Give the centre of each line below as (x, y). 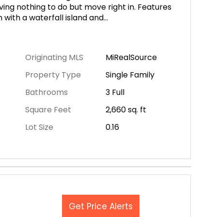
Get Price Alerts (101, 206)
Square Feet (48, 110)
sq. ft (137, 110)
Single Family (130, 75)
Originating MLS (54, 57)
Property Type (53, 75)
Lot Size (39, 127)
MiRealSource (131, 57)
